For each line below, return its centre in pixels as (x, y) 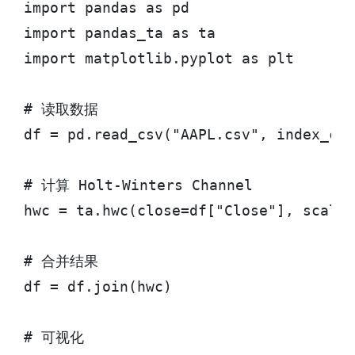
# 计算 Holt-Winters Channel (138, 185)
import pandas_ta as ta (120, 33)
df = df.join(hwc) (98, 286)
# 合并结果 (61, 261)
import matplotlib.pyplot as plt (159, 58)
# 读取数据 (61, 109)
